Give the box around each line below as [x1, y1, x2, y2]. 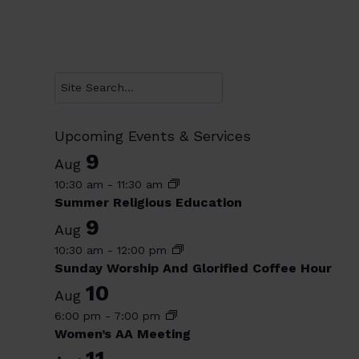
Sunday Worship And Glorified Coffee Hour [54, 260, 333, 276]
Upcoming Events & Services [54, 127, 252, 144]
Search [54, 75, 103, 92]
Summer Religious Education [54, 194, 243, 210]
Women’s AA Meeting [54, 325, 192, 341]
